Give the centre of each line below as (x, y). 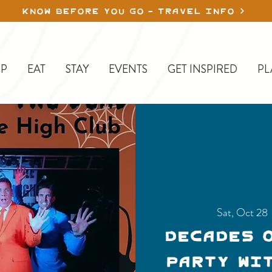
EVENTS (128, 69)
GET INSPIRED (202, 69)
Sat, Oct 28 (242, 212)
